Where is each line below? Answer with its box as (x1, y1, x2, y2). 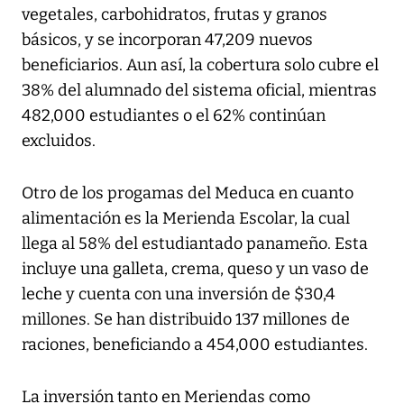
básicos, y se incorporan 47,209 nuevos (22, 29, 313, 50)
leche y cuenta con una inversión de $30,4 (22, 283, 335, 304)
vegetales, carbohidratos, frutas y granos (22, 4, 327, 24)
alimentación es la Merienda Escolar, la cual (22, 207, 350, 228)
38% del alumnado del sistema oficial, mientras (22, 79, 377, 100)
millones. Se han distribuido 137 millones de (22, 308, 350, 329)
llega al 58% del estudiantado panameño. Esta (22, 233, 368, 253)
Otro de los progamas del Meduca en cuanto (22, 182, 353, 203)
